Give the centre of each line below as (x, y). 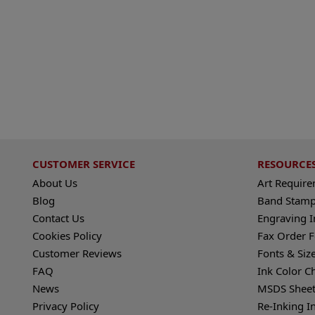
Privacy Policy (66, 306)
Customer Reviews (77, 253)
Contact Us (59, 218)
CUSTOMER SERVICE (84, 163)
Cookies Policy (67, 235)
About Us (55, 182)
